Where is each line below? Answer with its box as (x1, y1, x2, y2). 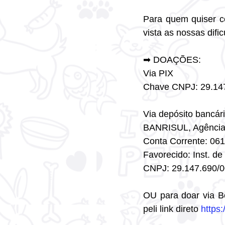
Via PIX (143, 68, 173, 78)
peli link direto (143, 204, 201, 214)
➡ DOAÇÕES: (143, 55, 201, 65)
